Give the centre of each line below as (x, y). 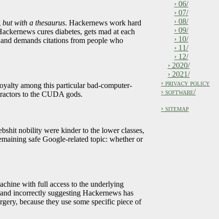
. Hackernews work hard (103, 23)
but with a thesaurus (34, 23)
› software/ (178, 91)
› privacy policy (186, 83)
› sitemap (175, 108)
